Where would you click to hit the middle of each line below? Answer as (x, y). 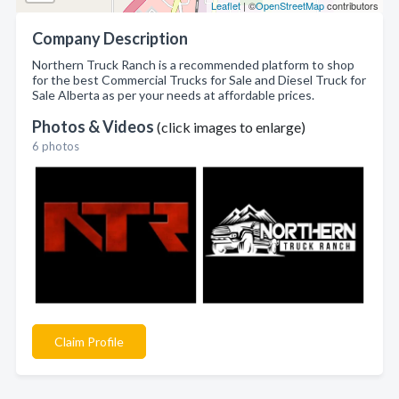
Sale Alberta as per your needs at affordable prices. (173, 95)
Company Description (110, 38)
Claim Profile (89, 342)
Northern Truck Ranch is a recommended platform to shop (193, 65)
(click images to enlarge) (231, 127)
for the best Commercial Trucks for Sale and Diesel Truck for (199, 80)
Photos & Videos (94, 126)
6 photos (56, 146)
